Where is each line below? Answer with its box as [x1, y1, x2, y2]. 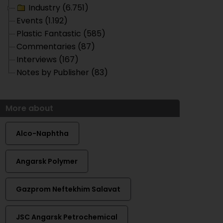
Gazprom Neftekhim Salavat [16, 184, 120, 194]
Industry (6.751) [28, 2, 89, 13]
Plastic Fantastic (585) [16, 28, 106, 39]
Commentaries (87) [16, 41, 95, 52]
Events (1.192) [16, 15, 68, 26]
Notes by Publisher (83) [16, 67, 108, 78]
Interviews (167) [16, 54, 79, 65]
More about [5, 103, 53, 114]
